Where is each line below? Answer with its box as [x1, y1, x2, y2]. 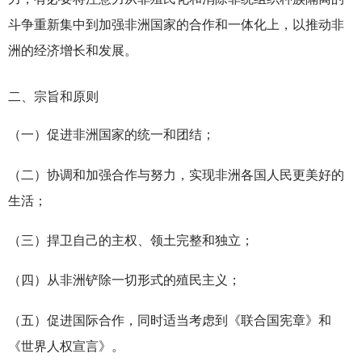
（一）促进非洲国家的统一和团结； [8, 124, 215, 144]
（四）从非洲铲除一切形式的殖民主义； [8, 270, 241, 289]
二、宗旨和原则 [8, 86, 102, 105]
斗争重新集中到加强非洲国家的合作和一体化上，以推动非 [8, 14, 344, 33]
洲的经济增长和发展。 [8, 40, 137, 59]
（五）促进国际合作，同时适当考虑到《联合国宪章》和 [8, 309, 331, 329]
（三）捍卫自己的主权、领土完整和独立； [8, 229, 254, 249]
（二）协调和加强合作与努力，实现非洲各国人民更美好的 [8, 164, 344, 183]
